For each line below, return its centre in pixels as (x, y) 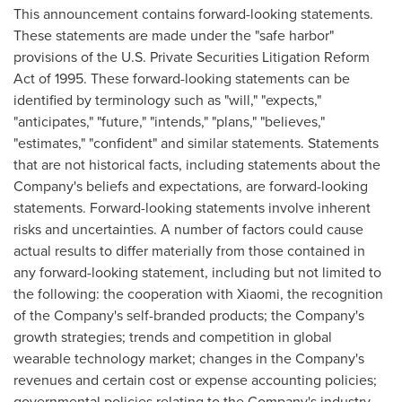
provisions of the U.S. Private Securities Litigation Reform (192, 57)
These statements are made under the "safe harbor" (174, 35)
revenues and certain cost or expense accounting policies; (195, 380)
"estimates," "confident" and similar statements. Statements (196, 143)
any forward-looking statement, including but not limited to (197, 272)
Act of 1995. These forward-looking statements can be (182, 79)
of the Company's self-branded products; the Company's (189, 315)
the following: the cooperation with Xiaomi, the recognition (198, 294)
